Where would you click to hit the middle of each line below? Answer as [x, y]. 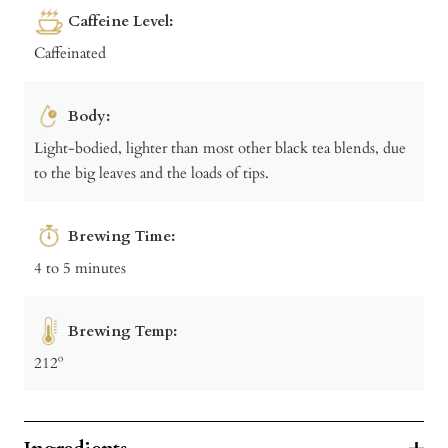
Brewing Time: [121, 235]
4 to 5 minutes [80, 267]
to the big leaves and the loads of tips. [151, 172]
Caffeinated [70, 52]
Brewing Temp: [122, 330]
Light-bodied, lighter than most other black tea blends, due [220, 147]
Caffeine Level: [120, 20]
